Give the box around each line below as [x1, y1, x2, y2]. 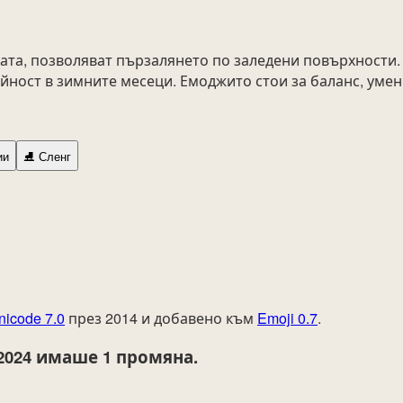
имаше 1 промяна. [36, 345, 198, 370]
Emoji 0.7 [257, 307, 318, 328]
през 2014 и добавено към [65, 307, 257, 328]
